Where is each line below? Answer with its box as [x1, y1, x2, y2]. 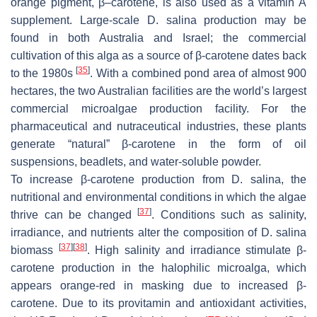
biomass [11, 243, 59, 256]
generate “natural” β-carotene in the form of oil [11, 137, 306, 150]
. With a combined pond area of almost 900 [90, 67, 307, 79]
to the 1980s [11, 67, 76, 79]
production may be [196, 13, 307, 26]
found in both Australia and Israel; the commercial [11, 31, 306, 44]
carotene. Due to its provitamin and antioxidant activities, [11, 296, 306, 309]
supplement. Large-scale [11, 13, 147, 26]
